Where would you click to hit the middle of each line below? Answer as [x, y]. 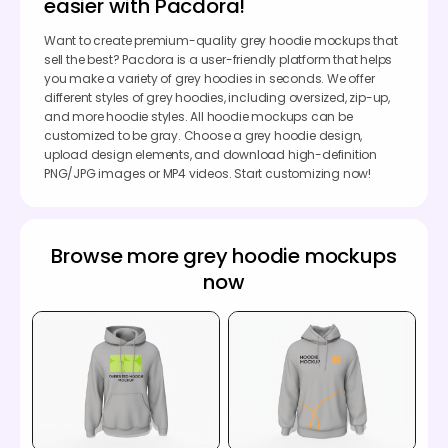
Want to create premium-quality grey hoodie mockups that [221, 40]
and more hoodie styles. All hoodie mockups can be [198, 116]
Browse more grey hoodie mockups [224, 255]
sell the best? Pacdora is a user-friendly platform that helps [218, 59]
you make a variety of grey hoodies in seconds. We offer [209, 78]
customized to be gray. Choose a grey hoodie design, [203, 135]
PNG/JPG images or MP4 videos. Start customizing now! [208, 173]
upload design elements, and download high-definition [211, 154]
